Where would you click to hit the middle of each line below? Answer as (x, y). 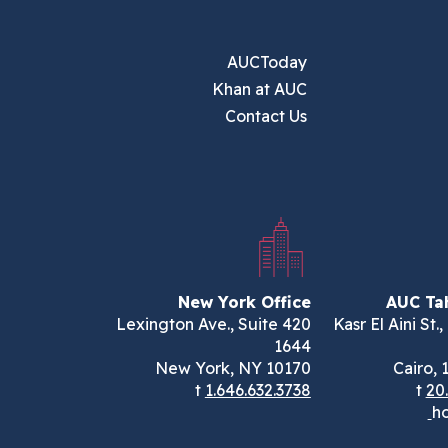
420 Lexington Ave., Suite (196, 324)
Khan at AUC (259, 89)
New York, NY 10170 (232, 368)
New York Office (244, 302)
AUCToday (266, 62)
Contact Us (265, 116)
